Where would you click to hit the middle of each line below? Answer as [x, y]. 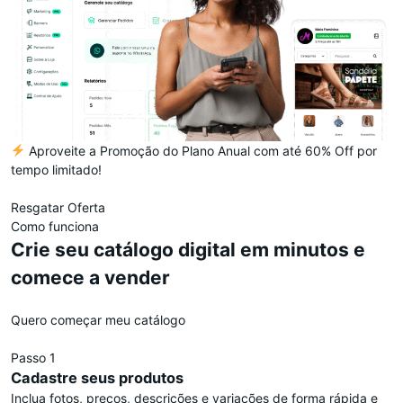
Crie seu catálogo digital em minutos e [188, 249]
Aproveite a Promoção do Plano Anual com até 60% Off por [201, 150]
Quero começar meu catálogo [98, 319]
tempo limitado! [56, 169]
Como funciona [55, 226]
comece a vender [90, 277]
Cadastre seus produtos [97, 377]
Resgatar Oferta [58, 207]
